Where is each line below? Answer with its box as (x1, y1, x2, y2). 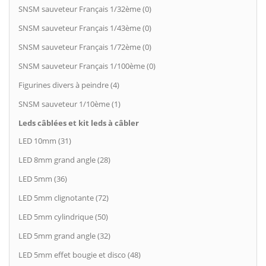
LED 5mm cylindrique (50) (18, 211, 108, 222)
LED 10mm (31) (18, 135, 71, 146)
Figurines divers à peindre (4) (18, 80, 119, 90)
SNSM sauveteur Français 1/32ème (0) (18, 4, 151, 14)
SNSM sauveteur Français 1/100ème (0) (18, 61, 156, 71)
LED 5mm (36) (18, 173, 67, 184)
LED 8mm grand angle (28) (18, 154, 110, 165)
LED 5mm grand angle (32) (18, 230, 110, 241)
